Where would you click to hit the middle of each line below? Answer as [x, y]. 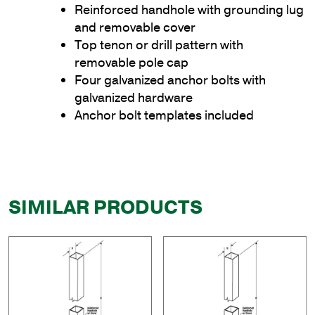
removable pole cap [131, 62]
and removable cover [135, 27]
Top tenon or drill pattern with [159, 45]
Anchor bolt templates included [164, 115]
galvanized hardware [134, 97]
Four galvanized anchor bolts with [170, 80]
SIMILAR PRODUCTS [105, 207]
